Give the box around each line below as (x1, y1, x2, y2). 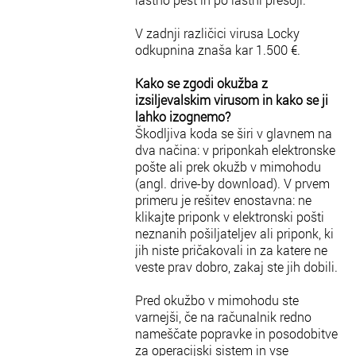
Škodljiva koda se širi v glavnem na (135, 125, 332, 141)
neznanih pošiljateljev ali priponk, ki (135, 225, 334, 242)
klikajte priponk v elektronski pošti (135, 208, 324, 225)
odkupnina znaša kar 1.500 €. (135, 41, 300, 58)
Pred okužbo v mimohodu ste (135, 292, 299, 308)
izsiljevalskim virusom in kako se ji (135, 91, 328, 108)
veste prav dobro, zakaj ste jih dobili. (135, 258, 338, 275)
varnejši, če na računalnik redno (135, 308, 311, 325)
